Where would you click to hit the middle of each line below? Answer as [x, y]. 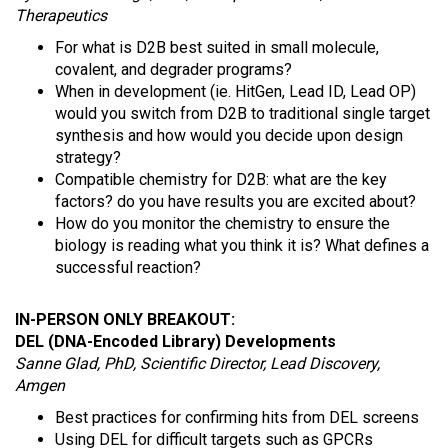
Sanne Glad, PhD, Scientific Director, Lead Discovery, [197, 363]
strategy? [88, 157]
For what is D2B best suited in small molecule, [217, 47]
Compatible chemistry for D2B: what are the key [221, 179]
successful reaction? [128, 267]
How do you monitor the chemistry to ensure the [222, 223]
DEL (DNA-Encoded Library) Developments [175, 341]
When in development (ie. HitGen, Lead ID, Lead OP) [235, 91]
